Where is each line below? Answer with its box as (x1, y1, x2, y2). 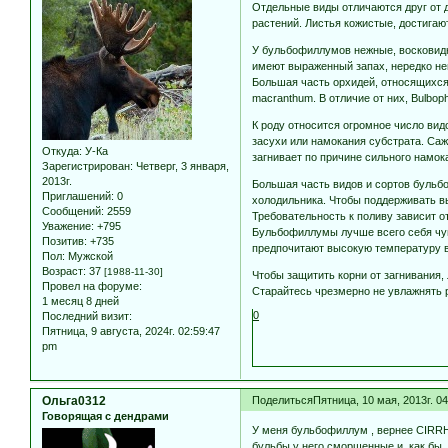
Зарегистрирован (42, 160, 130, 173)
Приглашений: (42, 190, 114, 203)
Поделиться (252, 394, 314, 407)
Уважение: (42, 220, 94, 233)
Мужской (65, 250, 113, 263)
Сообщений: (42, 205, 104, 218)
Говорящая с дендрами (42, 410, 169, 423)
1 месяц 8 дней (42, 295, 119, 308)
